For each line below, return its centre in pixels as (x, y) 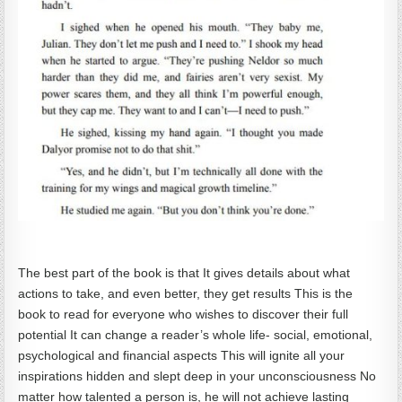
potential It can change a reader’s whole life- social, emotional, (196, 335)
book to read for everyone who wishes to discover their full (184, 315)
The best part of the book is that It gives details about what (184, 273)
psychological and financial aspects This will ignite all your (182, 356)
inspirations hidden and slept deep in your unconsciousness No (197, 376)
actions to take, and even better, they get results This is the (186, 294)
